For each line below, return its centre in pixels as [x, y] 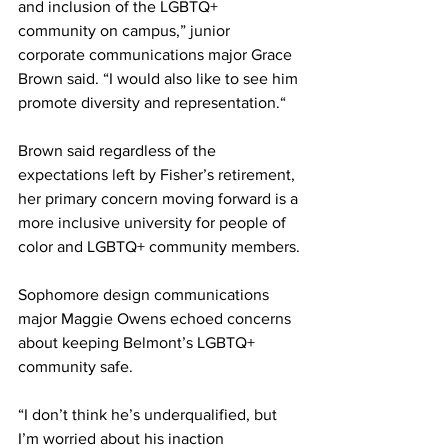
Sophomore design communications [145, 294]
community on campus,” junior [126, 30]
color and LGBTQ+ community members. [159, 246]
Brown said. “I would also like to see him [160, 78]
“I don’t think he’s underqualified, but [149, 414]
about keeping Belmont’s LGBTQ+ [138, 342]
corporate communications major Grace [157, 54]
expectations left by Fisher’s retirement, [158, 174]
